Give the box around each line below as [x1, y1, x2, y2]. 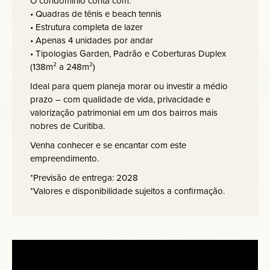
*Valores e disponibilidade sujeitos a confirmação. [30, 184, 225, 198]
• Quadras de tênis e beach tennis [30, 7, 162, 20]
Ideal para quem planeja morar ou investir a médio [30, 80, 228, 93]
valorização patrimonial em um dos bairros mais [30, 106, 218, 119]
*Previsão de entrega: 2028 [30, 171, 138, 184]
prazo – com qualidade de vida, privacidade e [30, 93, 210, 106]
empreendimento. [30, 152, 99, 165]
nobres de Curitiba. [30, 119, 105, 133]
